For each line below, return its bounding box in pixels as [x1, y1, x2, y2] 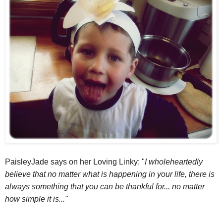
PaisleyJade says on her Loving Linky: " [5, 158, 145, 166]
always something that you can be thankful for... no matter [5, 182, 205, 191]
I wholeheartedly [145, 158, 203, 166]
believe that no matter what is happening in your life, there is [5, 170, 215, 179]
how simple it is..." [5, 195, 68, 204]
